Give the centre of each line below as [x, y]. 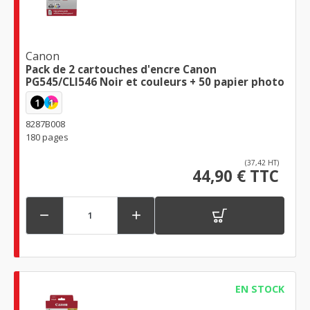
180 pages [47, 137]
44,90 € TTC [236, 176]
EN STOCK [259, 289]
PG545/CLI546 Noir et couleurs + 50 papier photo [192, 81]
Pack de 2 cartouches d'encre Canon [104, 69]
